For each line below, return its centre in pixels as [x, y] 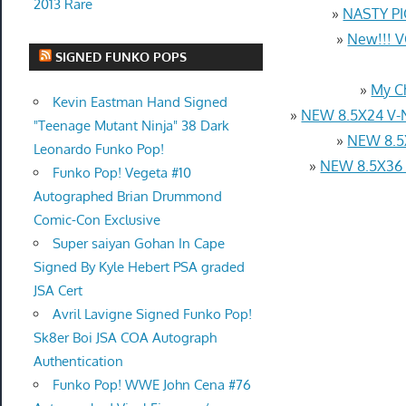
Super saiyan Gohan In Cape [138, 244]
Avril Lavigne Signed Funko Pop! [152, 314]
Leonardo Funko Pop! [98, 150]
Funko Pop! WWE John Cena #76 [151, 385]
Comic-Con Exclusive [97, 220]
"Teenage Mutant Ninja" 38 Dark [131, 126]
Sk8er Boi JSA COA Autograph [125, 338]
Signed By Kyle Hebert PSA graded [139, 267]
